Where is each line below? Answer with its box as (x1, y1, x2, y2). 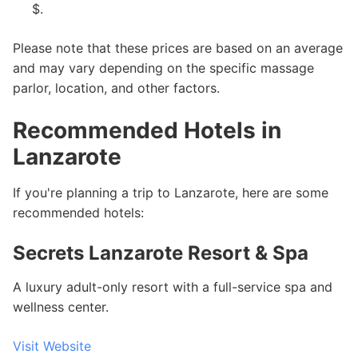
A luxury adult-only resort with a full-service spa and (13, 279, 332, 295)
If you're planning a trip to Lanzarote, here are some (13, 185, 328, 201)
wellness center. (13, 299, 109, 315)
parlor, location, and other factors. (13, 80, 220, 96)
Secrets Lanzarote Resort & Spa (13, 241, 308, 265)
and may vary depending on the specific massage (13, 60, 314, 76)
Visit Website (13, 338, 91, 354)
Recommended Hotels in (13, 117, 281, 144)
